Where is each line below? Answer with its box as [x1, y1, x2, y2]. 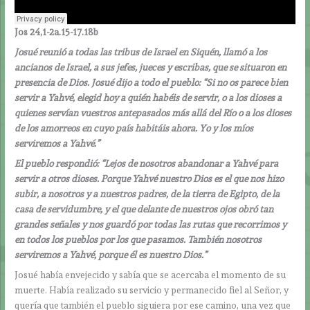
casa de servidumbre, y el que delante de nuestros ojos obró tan [15, 203, 274, 215]
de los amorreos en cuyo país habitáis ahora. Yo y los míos [15, 122, 254, 134]
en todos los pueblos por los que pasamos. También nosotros [15, 233, 262, 245]
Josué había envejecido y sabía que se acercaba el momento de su [15, 268, 286, 280]
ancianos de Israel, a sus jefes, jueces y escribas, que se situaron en [15, 62, 287, 73]
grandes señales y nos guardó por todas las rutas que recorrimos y [15, 218, 287, 230]
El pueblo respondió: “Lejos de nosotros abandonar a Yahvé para [15, 157, 279, 169]
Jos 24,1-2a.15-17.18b [15, 26, 99, 38]
